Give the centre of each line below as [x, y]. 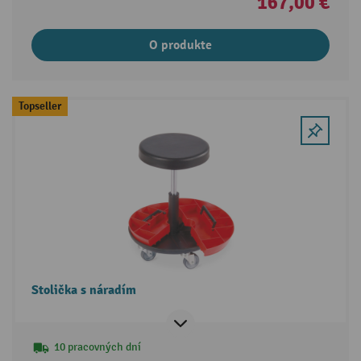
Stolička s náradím [83, 290]
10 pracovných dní [97, 347]
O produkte [180, 46]
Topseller [39, 106]
